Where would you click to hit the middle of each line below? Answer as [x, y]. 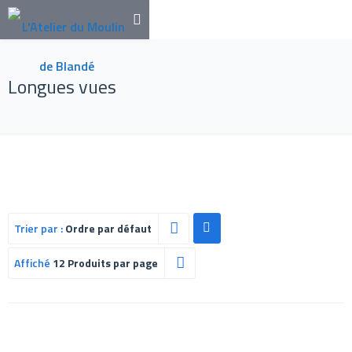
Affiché [33, 263]
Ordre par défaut [108, 228]
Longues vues [62, 86]
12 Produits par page [105, 263]
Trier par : [40, 228]
